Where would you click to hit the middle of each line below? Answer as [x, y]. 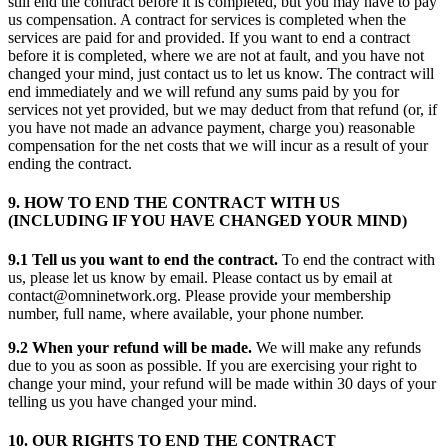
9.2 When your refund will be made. [132, 348]
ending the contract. [70, 163]
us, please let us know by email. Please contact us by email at [200, 278]
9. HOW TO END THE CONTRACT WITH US [174, 202]
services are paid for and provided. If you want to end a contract [209, 37]
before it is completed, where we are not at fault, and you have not [216, 55]
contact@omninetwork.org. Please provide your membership [199, 296]
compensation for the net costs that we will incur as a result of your [218, 145]
